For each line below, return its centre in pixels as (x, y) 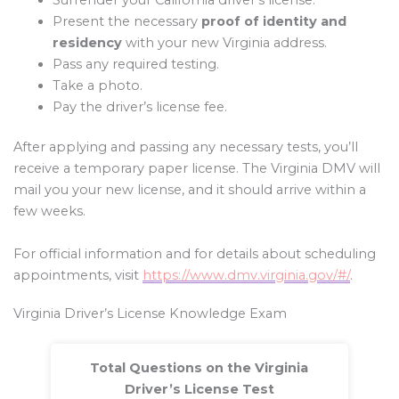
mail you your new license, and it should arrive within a (190, 190)
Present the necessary (126, 21)
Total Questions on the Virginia (199, 368)
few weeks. (49, 212)
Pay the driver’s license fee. (139, 106)
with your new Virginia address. (224, 42)
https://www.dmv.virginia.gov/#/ (246, 275)
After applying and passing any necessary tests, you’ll (186, 147)
